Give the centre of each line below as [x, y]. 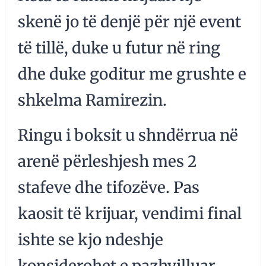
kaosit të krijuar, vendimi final [130, 214]
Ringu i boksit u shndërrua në [128, 135]
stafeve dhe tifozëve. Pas [109, 188]
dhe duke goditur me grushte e [132, 74]
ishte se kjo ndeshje [91, 240]
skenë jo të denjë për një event [129, 22]
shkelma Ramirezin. [92, 100]
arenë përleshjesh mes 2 [107, 161]
